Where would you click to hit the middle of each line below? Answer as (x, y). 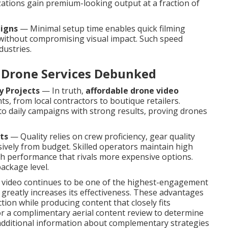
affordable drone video (132, 91)
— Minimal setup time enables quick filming (102, 28)
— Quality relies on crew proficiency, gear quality (102, 136)
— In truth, (63, 91)
